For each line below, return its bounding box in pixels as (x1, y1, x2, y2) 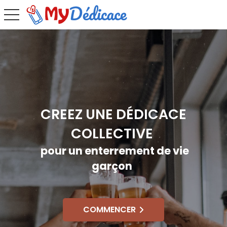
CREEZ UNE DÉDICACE (41, 105, 186, 124)
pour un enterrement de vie (41, 143, 189, 158)
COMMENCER (83, 204, 136, 215)
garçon (91, 159, 138, 173)
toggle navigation (3, 9, 58, 19)
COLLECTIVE (71, 124, 156, 143)
